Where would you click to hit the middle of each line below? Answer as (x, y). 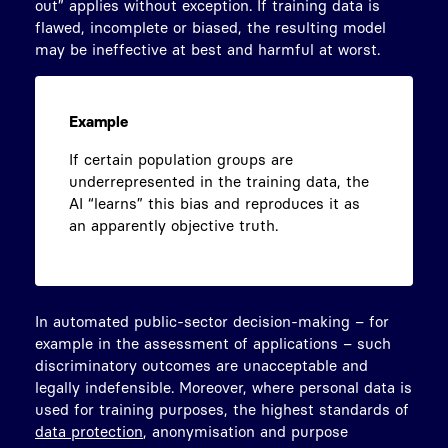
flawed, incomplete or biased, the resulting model (210, 26)
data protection (89, 430)
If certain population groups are (181, 158)
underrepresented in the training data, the (219, 180)
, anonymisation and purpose (245, 430)
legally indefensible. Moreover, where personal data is (223, 386)
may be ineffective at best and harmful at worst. (207, 48)
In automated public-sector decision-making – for (212, 320)
